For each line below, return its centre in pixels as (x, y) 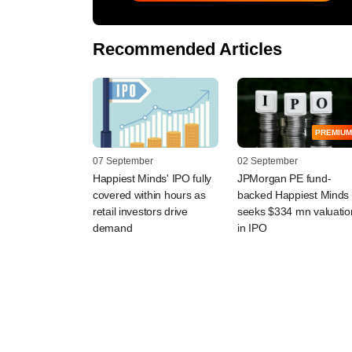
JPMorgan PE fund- (284, 179)
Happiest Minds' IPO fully (152, 179)
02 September (268, 161)
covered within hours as (149, 195)
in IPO (252, 228)
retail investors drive (140, 212)
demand (113, 228)
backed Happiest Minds (293, 195)
